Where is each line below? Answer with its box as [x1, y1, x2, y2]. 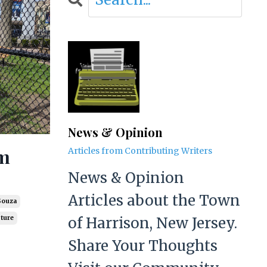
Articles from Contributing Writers [67, 145, 212, 156]
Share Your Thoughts [67, 237, 218, 255]
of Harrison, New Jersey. [67, 214, 237, 232]
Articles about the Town [67, 191, 240, 210]
